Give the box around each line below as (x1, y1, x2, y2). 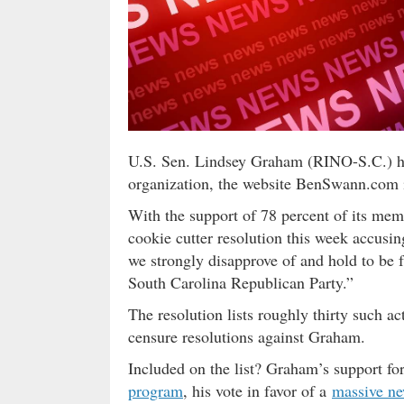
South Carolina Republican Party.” (128, 271, 353, 293)
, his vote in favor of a (183, 380, 332, 401)
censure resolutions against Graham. (128, 326, 365, 347)
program (128, 380, 183, 401)
